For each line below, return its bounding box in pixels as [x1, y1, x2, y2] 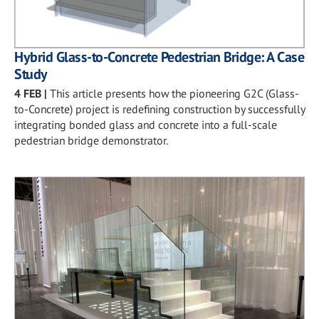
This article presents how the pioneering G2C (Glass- [50, 86, 299, 100]
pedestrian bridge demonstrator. [14, 133, 168, 147]
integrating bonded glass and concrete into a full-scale [14, 117, 277, 132]
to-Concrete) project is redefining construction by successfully [14, 102, 305, 116]
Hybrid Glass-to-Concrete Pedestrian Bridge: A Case [14, 48, 304, 66]
